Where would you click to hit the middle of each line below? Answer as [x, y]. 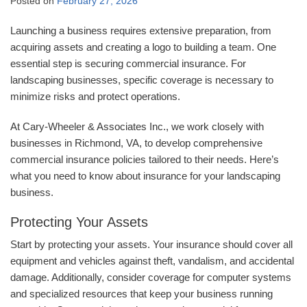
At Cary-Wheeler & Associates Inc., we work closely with [137, 127]
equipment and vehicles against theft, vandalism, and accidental [152, 261]
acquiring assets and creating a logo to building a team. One [143, 47]
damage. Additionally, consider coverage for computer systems [151, 278]
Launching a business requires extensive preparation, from [141, 31]
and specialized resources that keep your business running [142, 294]
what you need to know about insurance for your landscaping [145, 176]
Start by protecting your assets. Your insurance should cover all [151, 245]
